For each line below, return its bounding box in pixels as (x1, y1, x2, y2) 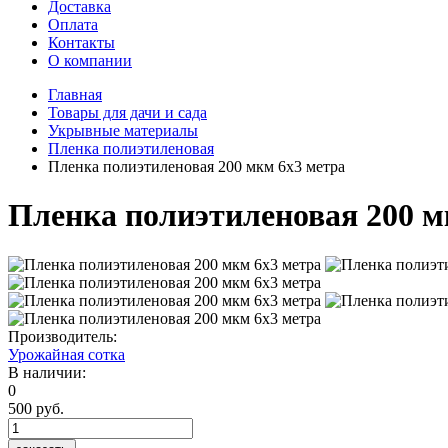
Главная (48, 86, 102, 103)
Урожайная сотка (8, 345, 125, 363)
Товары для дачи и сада (48, 104, 207, 121)
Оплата (48, 16, 98, 33)
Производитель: (8, 327, 117, 345)
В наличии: (8, 363, 86, 381)
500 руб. (8, 399, 64, 417)
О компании (48, 52, 132, 69)
